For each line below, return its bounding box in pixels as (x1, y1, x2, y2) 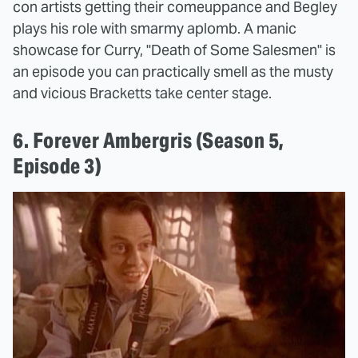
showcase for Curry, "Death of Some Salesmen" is (13, 40, 336, 59)
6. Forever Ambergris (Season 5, (13, 126, 284, 153)
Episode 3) (13, 152, 101, 179)
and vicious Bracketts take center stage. (13, 83, 272, 102)
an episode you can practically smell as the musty (13, 62, 333, 81)
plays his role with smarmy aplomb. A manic (13, 18, 296, 38)
